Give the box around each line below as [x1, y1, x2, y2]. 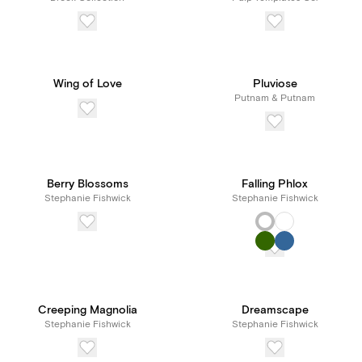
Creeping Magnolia [37, 303, 137, 318]
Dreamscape [241, 303, 309, 318]
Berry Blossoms [46, 177, 128, 192]
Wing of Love [53, 77, 122, 91]
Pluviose [252, 77, 297, 91]
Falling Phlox [242, 177, 308, 192]
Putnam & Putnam [234, 92, 315, 104]
